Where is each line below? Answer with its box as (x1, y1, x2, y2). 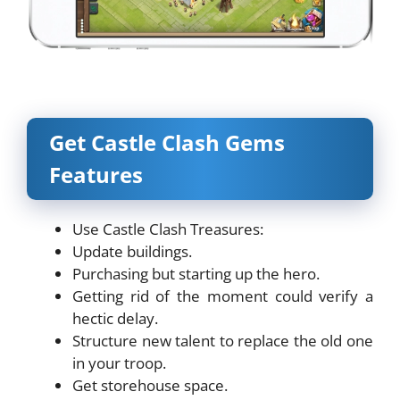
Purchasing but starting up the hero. (72, 262, 320, 284)
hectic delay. (72, 307, 158, 329)
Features (49, 159, 143, 189)
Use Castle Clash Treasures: (72, 218, 263, 239)
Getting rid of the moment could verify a (72, 285, 373, 306)
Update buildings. (72, 240, 192, 262)
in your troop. (72, 352, 166, 373)
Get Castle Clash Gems (49, 127, 285, 157)
